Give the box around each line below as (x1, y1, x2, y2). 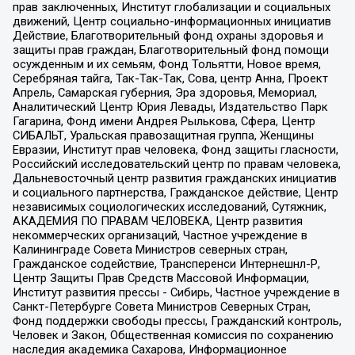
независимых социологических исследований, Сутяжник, (12, 199, 326, 214)
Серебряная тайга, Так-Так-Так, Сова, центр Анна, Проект (12, 71, 328, 86)
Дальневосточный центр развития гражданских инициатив (12, 170, 337, 185)
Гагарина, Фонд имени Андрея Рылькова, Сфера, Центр (12, 113, 315, 128)
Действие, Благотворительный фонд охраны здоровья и (12, 28, 323, 43)
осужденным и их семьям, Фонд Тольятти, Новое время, (12, 56, 321, 71)
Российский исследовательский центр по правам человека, (12, 156, 341, 171)
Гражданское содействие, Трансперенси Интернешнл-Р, (12, 256, 320, 271)
